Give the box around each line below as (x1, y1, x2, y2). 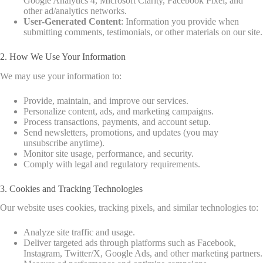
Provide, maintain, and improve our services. (23, 95, 188, 106)
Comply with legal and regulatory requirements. (23, 159, 200, 169)
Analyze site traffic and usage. (23, 227, 135, 238)
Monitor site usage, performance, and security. (23, 148, 194, 159)
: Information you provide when (121, 16, 239, 26)
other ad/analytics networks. (23, 5, 127, 16)
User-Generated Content (23, 16, 121, 26)
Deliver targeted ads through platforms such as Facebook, (23, 238, 236, 248)
